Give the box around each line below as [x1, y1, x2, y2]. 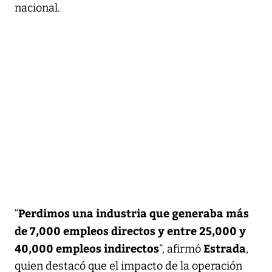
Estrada [203, 240, 246, 256]
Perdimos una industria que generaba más [18, 205, 249, 221]
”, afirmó [159, 242, 203, 256]
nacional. [15, 1, 60, 15]
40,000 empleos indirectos [15, 240, 159, 256]
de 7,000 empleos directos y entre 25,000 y [15, 223, 246, 239]
